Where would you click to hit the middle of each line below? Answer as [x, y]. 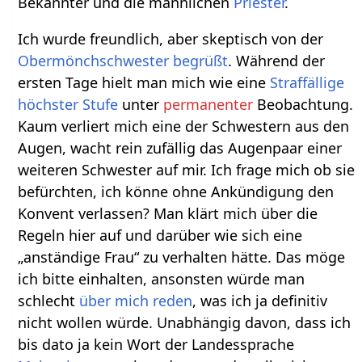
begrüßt [201, 60]
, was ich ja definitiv [260, 300]
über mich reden [136, 300]
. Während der [277, 60]
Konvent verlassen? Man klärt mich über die [168, 213]
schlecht [49, 300]
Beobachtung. [303, 104]
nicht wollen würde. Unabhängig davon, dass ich [185, 322]
